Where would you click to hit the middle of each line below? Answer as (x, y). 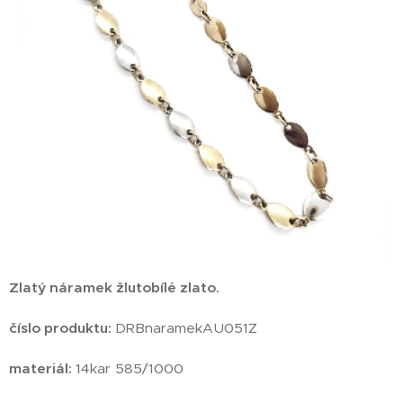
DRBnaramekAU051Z (186, 327)
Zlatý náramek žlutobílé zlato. (114, 287)
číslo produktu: (62, 327)
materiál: (42, 368)
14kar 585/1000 (130, 368)
